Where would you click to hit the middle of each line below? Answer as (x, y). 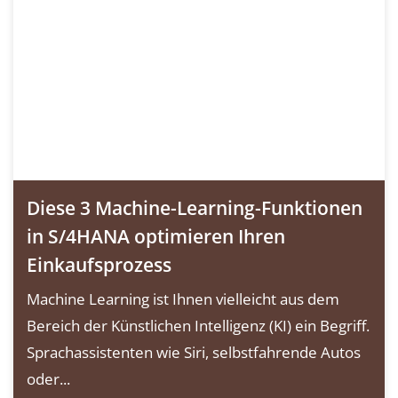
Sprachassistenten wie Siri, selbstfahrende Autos (194, 352)
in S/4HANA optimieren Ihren (156, 236)
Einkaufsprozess (99, 264)
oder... (48, 378)
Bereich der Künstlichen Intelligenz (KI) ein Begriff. (198, 325)
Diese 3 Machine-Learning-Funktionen (195, 207)
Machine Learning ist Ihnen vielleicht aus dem (183, 298)
